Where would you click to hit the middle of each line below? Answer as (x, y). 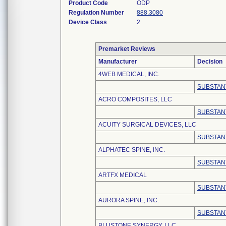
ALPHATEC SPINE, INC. (132, 150)
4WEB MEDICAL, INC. (129, 74)
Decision (210, 62)
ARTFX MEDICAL (123, 175)
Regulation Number (96, 13)
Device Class (88, 22)
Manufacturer (118, 62)
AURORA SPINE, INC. (129, 200)
